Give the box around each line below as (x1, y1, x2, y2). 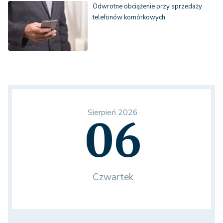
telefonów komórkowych (93, 13, 165, 22)
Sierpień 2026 (88, 107, 138, 118)
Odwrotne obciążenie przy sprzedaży (93, 2, 202, 11)
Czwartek (92, 171, 133, 184)
